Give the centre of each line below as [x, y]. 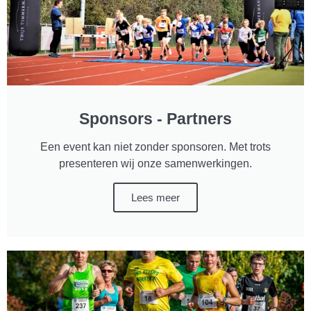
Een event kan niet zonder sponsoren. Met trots [155, 146]
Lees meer [155, 197]
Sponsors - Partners [155, 118]
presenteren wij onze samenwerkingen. [155, 163]
